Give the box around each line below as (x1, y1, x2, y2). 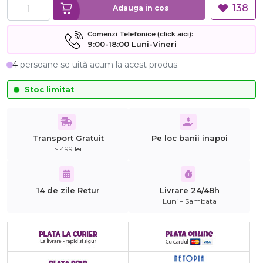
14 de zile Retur (36, 186, 100, 195)
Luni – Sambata (162, 197, 217, 206)
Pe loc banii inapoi (151, 133, 228, 143)
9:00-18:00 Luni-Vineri (87, 39, 177, 49)
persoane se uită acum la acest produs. (18, 59, 179, 70)
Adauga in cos (154, 4, 169, 12)
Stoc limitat (25, 85, 74, 95)
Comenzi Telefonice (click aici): (87, 30, 193, 39)
